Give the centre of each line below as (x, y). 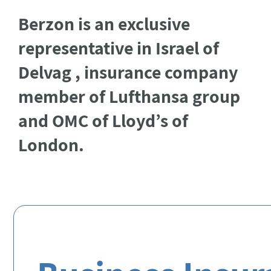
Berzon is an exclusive (104, 24)
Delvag (45, 72)
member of (64, 96)
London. (51, 145)
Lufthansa (149, 96)
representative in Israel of (119, 48)
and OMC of (65, 120)
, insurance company (155, 72)
